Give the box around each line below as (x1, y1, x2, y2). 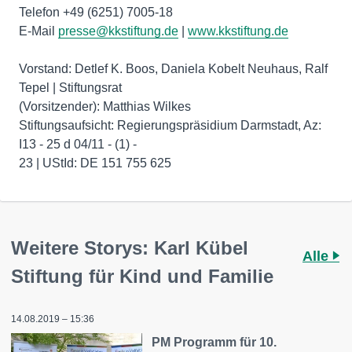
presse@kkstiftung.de (58, 24, 178, 38)
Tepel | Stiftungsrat (19, 81, 122, 94)
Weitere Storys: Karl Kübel (11, 237, 248, 258)
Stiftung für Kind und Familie (11, 266, 273, 287)
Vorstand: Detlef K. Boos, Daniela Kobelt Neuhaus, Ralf (19, 62, 328, 75)
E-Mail (19, 24, 58, 38)
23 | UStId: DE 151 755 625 (19, 156, 171, 170)
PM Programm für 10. (152, 335, 277, 349)
